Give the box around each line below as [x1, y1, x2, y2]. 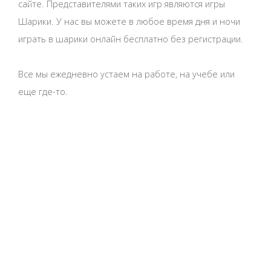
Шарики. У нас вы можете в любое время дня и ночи [18, 15, 240, 27]
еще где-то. [18, 85, 68, 97]
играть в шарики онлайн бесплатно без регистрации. [18, 32, 243, 45]
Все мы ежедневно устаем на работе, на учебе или [18, 67, 235, 80]
